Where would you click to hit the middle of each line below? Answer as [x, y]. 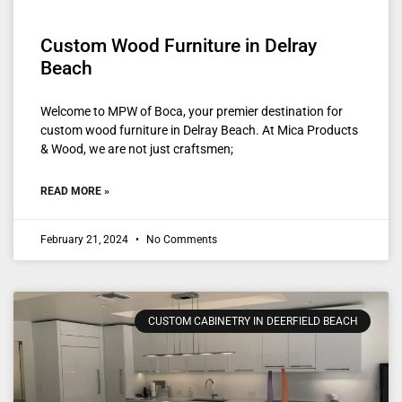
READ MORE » [75, 191]
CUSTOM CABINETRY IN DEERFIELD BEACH [253, 322]
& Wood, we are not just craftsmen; [137, 149]
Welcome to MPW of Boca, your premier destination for [192, 111]
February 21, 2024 [86, 239]
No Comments [180, 239]
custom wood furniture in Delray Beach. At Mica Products [199, 130]
